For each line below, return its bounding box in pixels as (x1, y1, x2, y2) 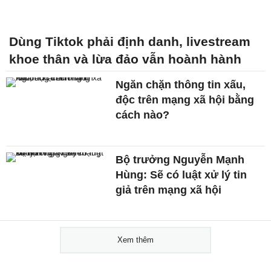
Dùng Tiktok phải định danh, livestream (9, 34, 250, 48)
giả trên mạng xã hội (116, 183, 222, 196)
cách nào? (116, 108, 170, 121)
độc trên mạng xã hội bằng (116, 93, 255, 106)
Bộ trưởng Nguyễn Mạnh (116, 153, 245, 166)
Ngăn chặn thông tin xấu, (116, 78, 246, 91)
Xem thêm (117, 235, 154, 245)
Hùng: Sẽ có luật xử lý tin (116, 168, 247, 181)
